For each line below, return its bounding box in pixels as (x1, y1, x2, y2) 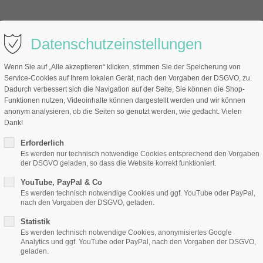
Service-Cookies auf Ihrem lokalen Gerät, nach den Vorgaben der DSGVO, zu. (4, 74, 252, 82)
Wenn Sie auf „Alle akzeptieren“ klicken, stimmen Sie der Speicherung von (4, 63, 241, 71)
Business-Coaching (122, 81, 227, 95)
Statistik (20, 217, 50, 226)
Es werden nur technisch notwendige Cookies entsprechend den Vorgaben (20, 150, 259, 158)
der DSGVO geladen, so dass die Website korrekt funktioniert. (20, 159, 216, 167)
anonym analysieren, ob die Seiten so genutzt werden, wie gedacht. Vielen (4, 107, 242, 116)
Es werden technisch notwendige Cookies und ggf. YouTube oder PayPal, (20, 189, 255, 197)
